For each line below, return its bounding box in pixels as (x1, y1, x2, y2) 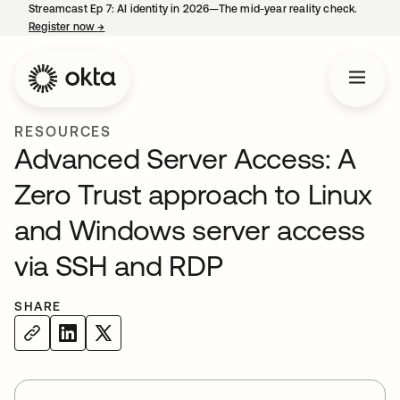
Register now (29, 21, 98, 33)
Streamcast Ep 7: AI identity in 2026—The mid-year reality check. (29, 3, 358, 15)
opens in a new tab (104, 21, 202, 33)
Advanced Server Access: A (14, 142, 356, 175)
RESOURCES (14, 123, 112, 139)
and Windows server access (14, 213, 365, 246)
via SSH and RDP (14, 249, 223, 282)
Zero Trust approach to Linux (14, 178, 373, 211)
